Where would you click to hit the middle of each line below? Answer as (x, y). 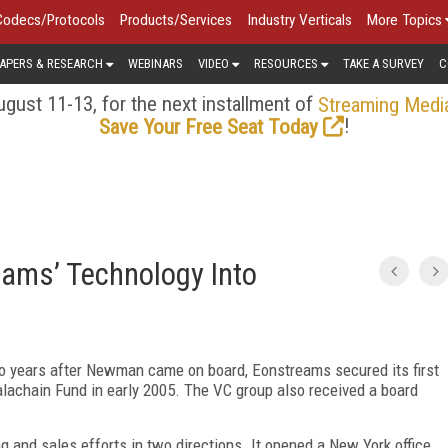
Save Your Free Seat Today (208, 126)
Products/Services (176, 20)
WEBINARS (155, 63)
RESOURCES (286, 63)
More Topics (404, 20)
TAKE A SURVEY (383, 63)
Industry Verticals (299, 20)
